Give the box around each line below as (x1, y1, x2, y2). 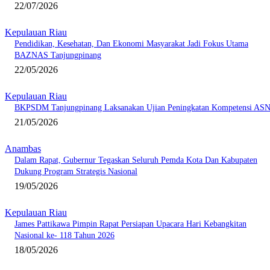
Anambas (5, 143, 41, 154)
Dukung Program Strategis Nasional (14, 167, 137, 177)
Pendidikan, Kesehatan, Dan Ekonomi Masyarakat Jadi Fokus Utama (14, 39, 248, 49)
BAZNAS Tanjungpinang (14, 51, 101, 60)
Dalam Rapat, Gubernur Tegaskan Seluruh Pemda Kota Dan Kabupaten (14, 155, 257, 165)
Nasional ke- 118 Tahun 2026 (14, 231, 115, 240)
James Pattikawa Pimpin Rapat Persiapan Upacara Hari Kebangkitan (14, 219, 246, 229)
